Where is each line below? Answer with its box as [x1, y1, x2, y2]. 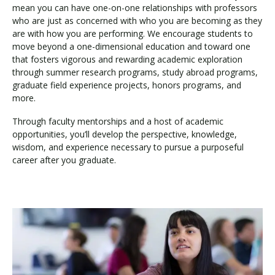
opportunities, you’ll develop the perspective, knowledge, [12, 128, 237, 140]
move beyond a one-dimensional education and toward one [12, 40, 250, 52]
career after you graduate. [12, 154, 116, 166]
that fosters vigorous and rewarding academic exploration [12, 53, 242, 65]
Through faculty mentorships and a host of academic [12, 115, 223, 127]
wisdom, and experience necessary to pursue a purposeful [12, 141, 244, 153]
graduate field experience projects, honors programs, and [12, 79, 241, 91]
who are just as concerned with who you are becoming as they [12, 14, 262, 26]
